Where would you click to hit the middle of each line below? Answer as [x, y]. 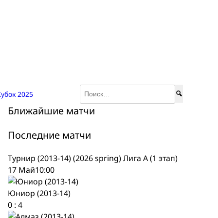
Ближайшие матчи [51, 111]
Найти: [188, 90]
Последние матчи [49, 135]
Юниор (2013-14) [39, 193]
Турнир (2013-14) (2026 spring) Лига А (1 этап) [93, 158]
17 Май [21, 170]
